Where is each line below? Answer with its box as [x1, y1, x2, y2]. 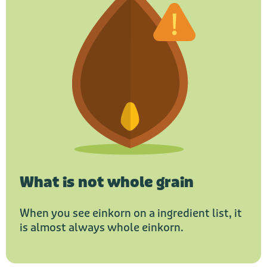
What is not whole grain [20, 173, 194, 193]
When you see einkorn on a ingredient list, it [20, 206, 242, 221]
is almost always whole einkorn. [20, 221, 184, 235]
